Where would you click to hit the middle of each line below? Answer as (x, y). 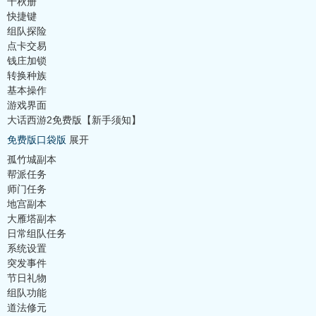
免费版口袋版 (37, 140)
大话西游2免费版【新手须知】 (74, 120)
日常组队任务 (37, 233)
